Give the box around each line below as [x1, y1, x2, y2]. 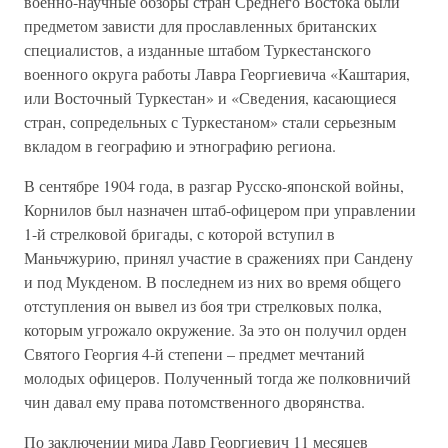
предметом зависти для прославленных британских [24, 15, 377, 36]
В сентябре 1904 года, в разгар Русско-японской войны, [24, 175, 404, 196]
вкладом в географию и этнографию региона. [24, 135, 336, 156]
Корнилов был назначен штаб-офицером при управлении [24, 199, 416, 220]
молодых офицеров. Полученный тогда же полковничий [24, 367, 411, 388]
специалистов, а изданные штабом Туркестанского [24, 39, 371, 60]
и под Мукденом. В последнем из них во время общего [24, 271, 401, 292]
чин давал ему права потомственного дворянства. [24, 391, 365, 412]
